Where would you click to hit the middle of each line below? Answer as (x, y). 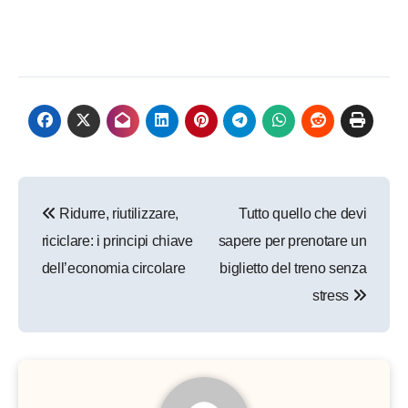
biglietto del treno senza (293, 268)
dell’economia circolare (113, 268)
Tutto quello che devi (303, 213)
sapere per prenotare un (292, 240)
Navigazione (103, 194)
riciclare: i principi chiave (117, 240)
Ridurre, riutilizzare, (117, 213)
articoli (66, 231)
